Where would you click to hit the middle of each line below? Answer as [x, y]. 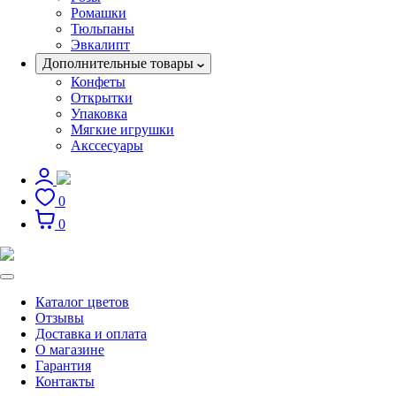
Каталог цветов [82, 302]
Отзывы [60, 318]
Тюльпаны [103, 29]
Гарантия [63, 366]
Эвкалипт [100, 45]
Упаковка [99, 114]
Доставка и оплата [91, 334]
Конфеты [98, 82]
